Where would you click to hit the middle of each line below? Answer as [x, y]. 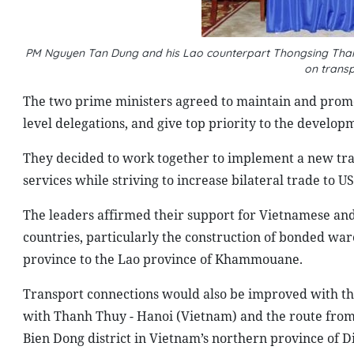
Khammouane [257, 259]
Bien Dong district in [86, 338]
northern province [267, 338]
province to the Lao [83, 259]
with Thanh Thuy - [79, 316]
